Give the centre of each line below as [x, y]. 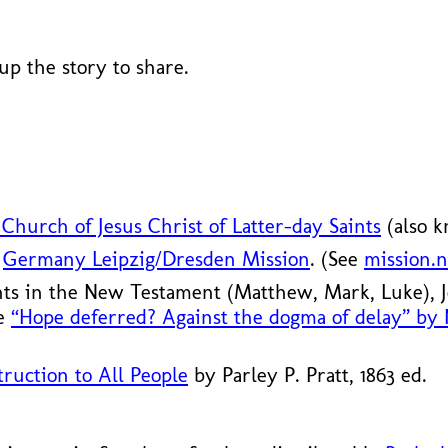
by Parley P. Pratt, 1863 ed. [307, 375]
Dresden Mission [236, 259]
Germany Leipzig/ [82, 259]
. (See [337, 259]
